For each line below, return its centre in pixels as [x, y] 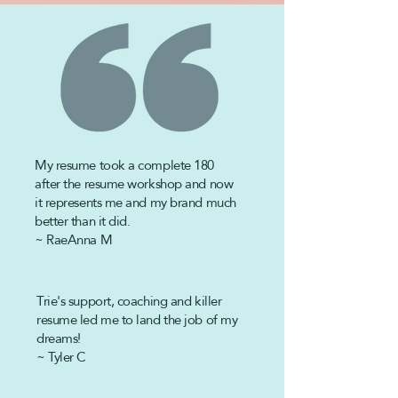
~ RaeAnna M [74, 239]
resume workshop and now [159, 183]
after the [60, 183]
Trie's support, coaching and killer [129, 301]
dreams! [59, 338]
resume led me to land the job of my [137, 319]
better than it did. [83, 221]
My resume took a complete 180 [124, 165]
